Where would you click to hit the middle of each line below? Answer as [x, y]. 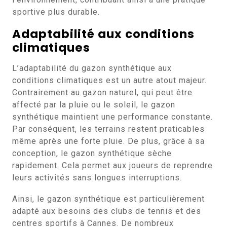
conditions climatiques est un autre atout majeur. [109, 80]
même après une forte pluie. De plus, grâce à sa [108, 141]
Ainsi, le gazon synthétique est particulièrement [108, 199]
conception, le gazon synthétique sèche [92, 153]
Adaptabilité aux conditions [103, 34]
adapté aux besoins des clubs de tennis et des [107, 211]
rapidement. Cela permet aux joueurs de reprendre [112, 165]
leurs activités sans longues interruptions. [97, 178]
